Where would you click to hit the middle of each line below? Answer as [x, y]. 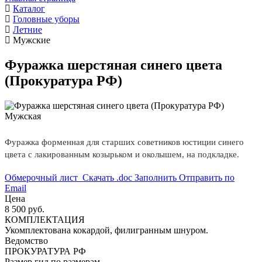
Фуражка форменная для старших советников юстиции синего [124, 142]
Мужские [32, 40]
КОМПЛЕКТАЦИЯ [45, 219]
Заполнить [156, 177]
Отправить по [207, 177]
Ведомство [26, 240]
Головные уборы [46, 19]
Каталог [29, 9]
